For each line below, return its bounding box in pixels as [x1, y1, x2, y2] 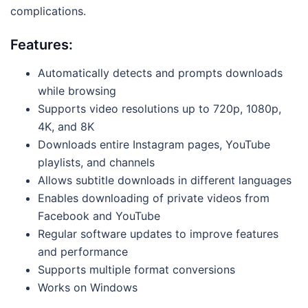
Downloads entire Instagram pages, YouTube [38, 137, 270, 151]
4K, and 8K [38, 119, 94, 133]
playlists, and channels [38, 155, 155, 169]
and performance [38, 244, 128, 258]
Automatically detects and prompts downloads [38, 65, 283, 80]
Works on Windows [38, 280, 137, 294]
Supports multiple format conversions [38, 262, 235, 276]
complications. [10, 3, 86, 18]
